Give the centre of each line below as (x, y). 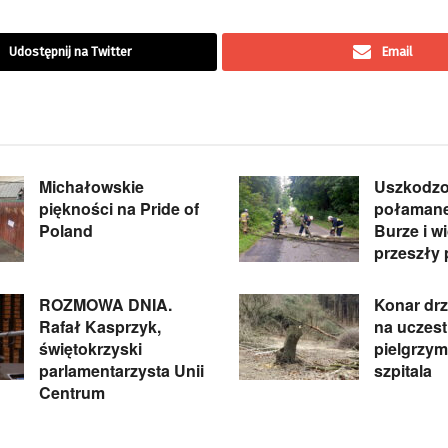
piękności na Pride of (119, 208)
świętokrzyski (90, 348)
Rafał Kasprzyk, (100, 326)
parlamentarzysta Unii (121, 370)
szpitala (403, 370)
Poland (66, 230)
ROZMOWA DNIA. (105, 304)
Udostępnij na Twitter (70, 51)
